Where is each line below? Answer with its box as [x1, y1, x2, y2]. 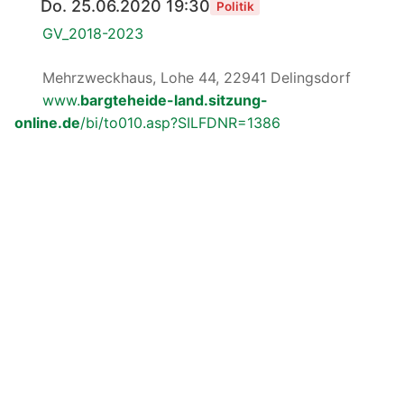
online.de [14, 113, 80, 132]
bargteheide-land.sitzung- [79, 90, 268, 109]
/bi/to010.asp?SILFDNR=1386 [80, 113, 280, 132]
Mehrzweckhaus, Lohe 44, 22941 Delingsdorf [37, 68, 351, 87]
